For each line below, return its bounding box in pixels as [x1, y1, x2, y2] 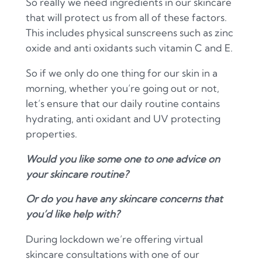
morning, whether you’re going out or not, [25, 81, 219, 94]
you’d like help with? [25, 208, 120, 220]
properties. [25, 127, 77, 140]
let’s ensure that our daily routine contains [25, 96, 220, 109]
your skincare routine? [25, 167, 129, 180]
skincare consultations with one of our [25, 248, 199, 261]
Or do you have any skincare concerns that [25, 192, 223, 205]
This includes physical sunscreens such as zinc [25, 26, 233, 39]
